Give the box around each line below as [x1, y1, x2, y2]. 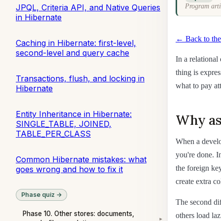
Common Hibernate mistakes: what [16, 154, 147, 164]
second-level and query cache [16, 47, 129, 58]
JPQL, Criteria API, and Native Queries [16, 2, 160, 12]
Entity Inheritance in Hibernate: [16, 109, 132, 119]
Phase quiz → [21, 191, 62, 199]
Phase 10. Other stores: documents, [23, 210, 134, 218]
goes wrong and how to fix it [16, 164, 123, 174]
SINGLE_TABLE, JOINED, [16, 118, 111, 129]
